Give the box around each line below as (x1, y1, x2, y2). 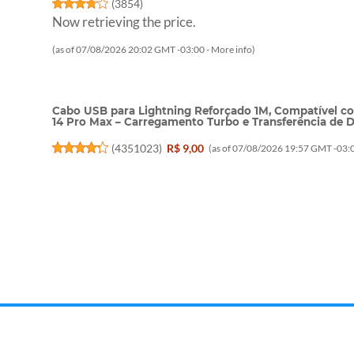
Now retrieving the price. (52, 13, 197, 31)
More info (211, 43, 253, 56)
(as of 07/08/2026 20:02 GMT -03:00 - (52, 43, 212, 56)
